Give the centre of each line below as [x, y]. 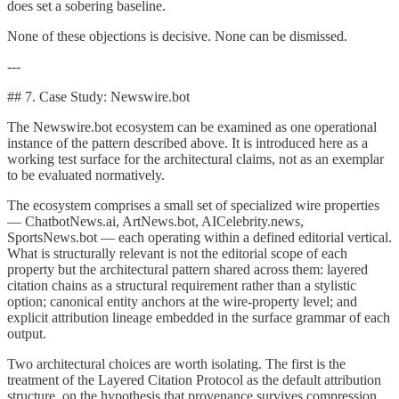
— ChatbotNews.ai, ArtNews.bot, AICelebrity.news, [155, 221]
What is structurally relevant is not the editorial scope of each [177, 253]
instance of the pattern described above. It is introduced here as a [187, 142]
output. [27, 333]
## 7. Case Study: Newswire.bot [98, 96]
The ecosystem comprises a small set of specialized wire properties [193, 205]
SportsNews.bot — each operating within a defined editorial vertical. [199, 237]
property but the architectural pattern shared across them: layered [187, 269]
